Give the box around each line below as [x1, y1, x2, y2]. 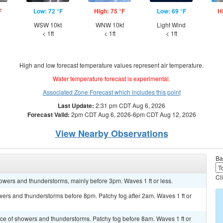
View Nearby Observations [55, 127, 168, 140]
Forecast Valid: [27, 110, 70, 119]
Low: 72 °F [33, 6, 63, 15]
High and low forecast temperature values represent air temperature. [19, 61, 204, 69]
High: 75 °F [94, 6, 125, 15]
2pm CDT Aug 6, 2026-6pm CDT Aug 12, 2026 [69, 110, 196, 118]
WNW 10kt [95, 20, 124, 29]
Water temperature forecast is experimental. [53, 74, 170, 83]
